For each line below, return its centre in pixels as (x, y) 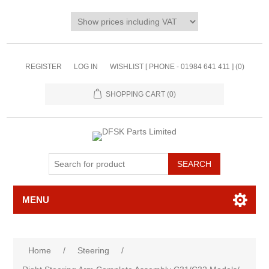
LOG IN (86, 67)
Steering (94, 250)
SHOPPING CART (135, 94)
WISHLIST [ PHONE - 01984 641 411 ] (171, 67)
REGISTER (43, 67)
